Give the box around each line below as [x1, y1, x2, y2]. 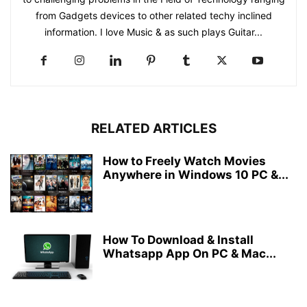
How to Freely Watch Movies [103, 153, 266, 168]
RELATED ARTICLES [90, 120, 217, 136]
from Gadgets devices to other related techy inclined [35, 9, 272, 21]
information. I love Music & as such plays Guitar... [45, 25, 262, 38]
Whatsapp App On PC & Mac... [103, 246, 276, 260]
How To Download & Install [103, 232, 254, 247]
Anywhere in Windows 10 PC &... [103, 167, 288, 182]
